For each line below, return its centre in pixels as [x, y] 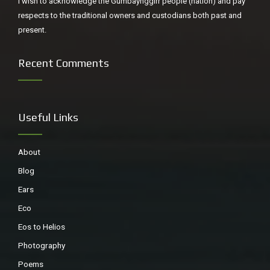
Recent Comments [64, 63]
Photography [42, 245]
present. [32, 30]
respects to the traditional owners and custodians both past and [130, 15]
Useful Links [48, 117]
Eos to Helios [42, 226]
